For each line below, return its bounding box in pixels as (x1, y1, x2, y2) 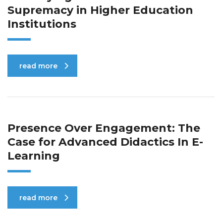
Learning (7, 149, 60, 163)
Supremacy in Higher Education (7, 3, 193, 17)
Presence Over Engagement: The (7, 121, 200, 135)
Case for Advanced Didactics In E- (7, 135, 203, 149)
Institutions (7, 17, 76, 31)
